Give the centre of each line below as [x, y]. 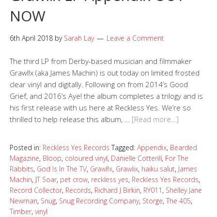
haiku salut [158, 169]
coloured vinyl [86, 158]
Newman [23, 201]
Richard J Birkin [117, 190]
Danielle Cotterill [136, 158]
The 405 [178, 201]
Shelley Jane [184, 190]
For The [177, 158]
